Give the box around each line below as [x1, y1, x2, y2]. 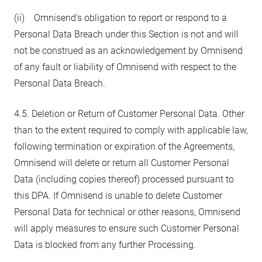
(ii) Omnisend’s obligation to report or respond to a [14, 12, 227, 23]
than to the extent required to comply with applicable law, [14, 125, 248, 136]
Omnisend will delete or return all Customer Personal [14, 157, 229, 168]
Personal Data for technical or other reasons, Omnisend [14, 206, 240, 218]
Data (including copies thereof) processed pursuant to [14, 174, 234, 185]
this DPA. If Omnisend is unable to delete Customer [14, 190, 222, 201]
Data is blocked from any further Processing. [14, 239, 196, 250]
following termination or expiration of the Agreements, [14, 141, 235, 152]
